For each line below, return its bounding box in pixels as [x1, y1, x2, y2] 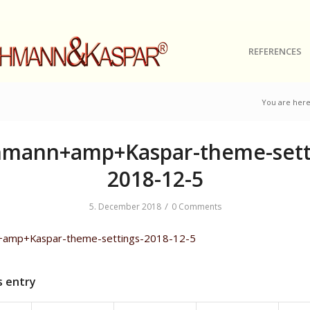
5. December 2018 [89, 201, 161, 212]
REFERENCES [248, 45, 302, 57]
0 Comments [171, 201, 221, 212]
